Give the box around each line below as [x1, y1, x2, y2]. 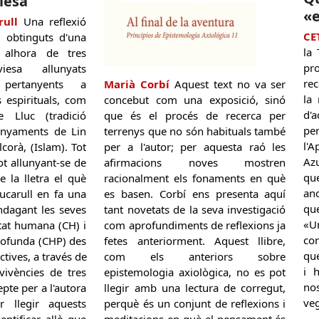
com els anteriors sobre [104, 249, 286, 263]
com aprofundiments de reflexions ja [104, 217, 286, 232]
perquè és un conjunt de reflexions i [104, 296, 286, 310]
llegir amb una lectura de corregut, [104, 280, 286, 295]
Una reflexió [17, 14, 87, 28]
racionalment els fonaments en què [104, 170, 286, 185]
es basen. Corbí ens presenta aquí [104, 186, 286, 201]
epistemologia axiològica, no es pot [104, 264, 286, 279]
